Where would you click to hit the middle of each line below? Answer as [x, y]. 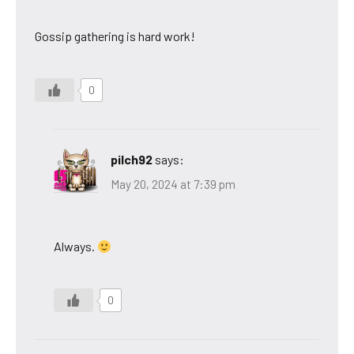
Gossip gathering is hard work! [115, 36]
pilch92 [132, 159]
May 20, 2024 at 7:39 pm [173, 185]
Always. [75, 247]
